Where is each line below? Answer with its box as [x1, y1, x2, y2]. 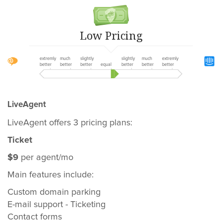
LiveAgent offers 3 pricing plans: [7, 118, 132, 127]
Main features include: [7, 170, 94, 179]
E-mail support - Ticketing [7, 200, 106, 209]
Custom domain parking [7, 188, 101, 197]
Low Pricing [79, 28, 143, 43]
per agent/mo [18, 153, 73, 162]
